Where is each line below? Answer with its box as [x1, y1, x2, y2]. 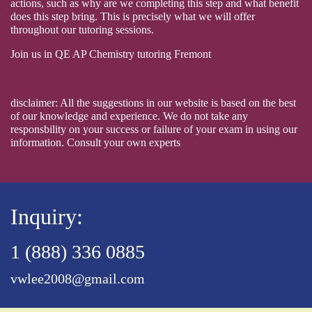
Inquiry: [10, 203, 83, 229]
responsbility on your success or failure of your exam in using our [10, 123, 297, 135]
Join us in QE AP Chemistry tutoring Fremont [10, 47, 211, 60]
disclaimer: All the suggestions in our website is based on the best [10, 96, 296, 109]
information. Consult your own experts [10, 136, 180, 148]
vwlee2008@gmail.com [10, 270, 145, 286]
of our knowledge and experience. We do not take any [10, 109, 248, 122]
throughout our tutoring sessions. [10, 23, 154, 36]
